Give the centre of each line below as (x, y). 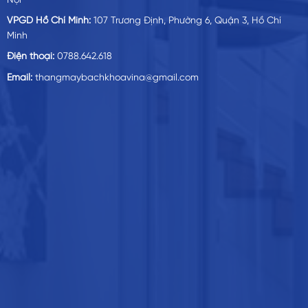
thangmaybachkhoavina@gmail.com (115, 78)
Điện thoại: (30, 57)
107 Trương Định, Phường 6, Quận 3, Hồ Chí (186, 21)
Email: (19, 78)
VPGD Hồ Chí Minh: (48, 21)
